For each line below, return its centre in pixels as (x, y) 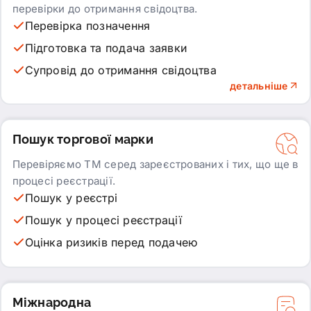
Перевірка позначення (87, 25)
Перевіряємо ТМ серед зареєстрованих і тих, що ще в (155, 164)
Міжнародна (52, 302)
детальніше (259, 85)
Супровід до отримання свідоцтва (120, 70)
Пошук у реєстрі (71, 197)
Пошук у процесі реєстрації (103, 220)
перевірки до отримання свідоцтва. (105, 8)
